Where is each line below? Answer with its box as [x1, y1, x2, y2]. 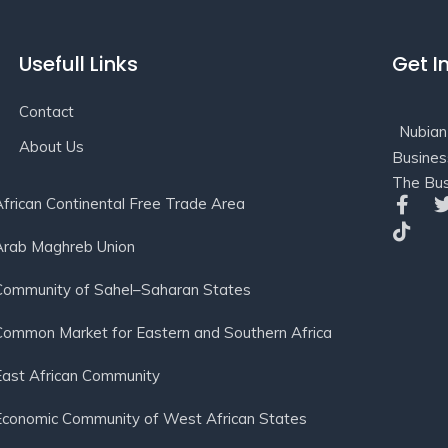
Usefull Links [19, 50, 139, 78]
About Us [19, 137, 85, 156]
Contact [19, 102, 75, 121]
